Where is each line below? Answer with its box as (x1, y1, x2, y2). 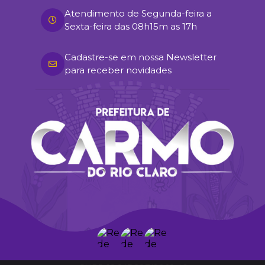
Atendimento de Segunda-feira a (64, 7, 212, 19)
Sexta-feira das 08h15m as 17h (64, 20, 197, 32)
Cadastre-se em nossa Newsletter (64, 51, 216, 63)
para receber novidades (64, 64, 172, 76)
